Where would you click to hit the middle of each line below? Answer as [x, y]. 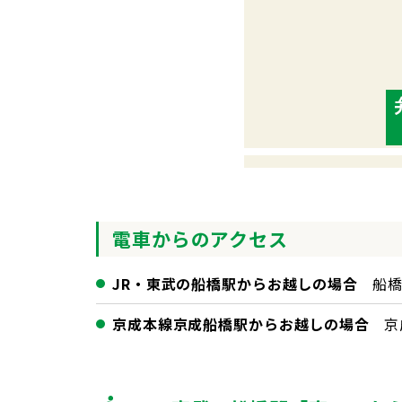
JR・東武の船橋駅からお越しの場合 [235, 283]
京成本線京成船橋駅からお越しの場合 [241, 323]
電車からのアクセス [200, 238]
